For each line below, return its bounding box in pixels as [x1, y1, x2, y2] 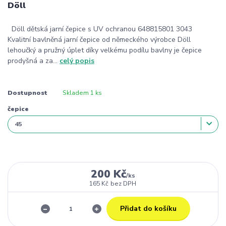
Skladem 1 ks [62, 88, 102, 97]
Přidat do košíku [120, 203, 177, 213]
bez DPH [110, 179, 137, 188]
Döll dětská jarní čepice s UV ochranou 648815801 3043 [8, 24, 196, 34]
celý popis [60, 56, 94, 66]
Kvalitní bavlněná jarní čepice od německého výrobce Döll [8, 35, 191, 45]
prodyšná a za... [8, 56, 60, 66]
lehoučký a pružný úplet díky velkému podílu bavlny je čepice [8, 45, 202, 55]
